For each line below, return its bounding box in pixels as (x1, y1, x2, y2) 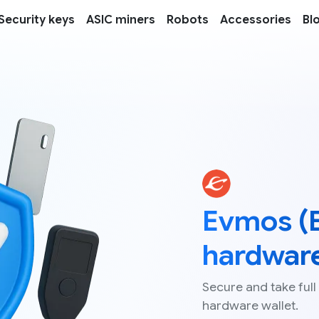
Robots (167, 13, 209, 27)
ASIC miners (86, 13, 155, 27)
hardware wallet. (202, 298, 298, 314)
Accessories (220, 13, 291, 27)
